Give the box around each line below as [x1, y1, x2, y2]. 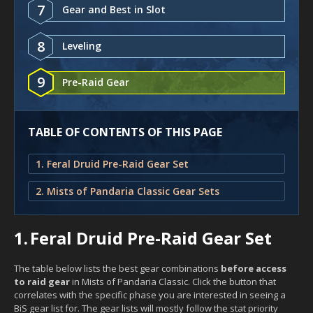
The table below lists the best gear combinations [14, 261, 221, 275]
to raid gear [14, 275, 70, 288]
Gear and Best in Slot [62, 2, 166, 16]
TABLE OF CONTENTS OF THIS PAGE [28, 124, 222, 140]
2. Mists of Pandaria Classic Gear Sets [36, 184, 219, 198]
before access [221, 261, 286, 275]
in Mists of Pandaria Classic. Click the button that [70, 275, 276, 288]
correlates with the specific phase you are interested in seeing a [14, 288, 286, 301]
